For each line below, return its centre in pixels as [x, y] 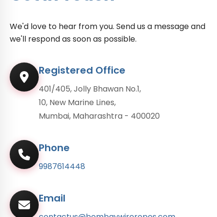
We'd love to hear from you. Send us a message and [108, 26]
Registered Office [82, 70]
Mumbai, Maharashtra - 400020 [99, 116]
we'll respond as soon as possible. [73, 39]
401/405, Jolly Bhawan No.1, [90, 89]
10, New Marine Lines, [77, 102]
